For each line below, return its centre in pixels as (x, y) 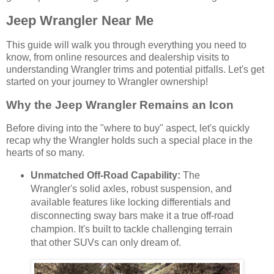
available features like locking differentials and (130, 202)
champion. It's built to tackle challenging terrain (131, 229)
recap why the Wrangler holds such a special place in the (129, 140)
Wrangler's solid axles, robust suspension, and (131, 188)
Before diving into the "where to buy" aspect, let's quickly (128, 128)
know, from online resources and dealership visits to (118, 57)
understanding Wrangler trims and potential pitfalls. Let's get (135, 70)
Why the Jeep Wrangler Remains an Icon (120, 105)
